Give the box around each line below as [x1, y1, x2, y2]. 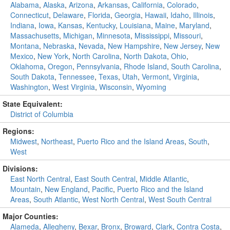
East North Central [10, 174, 70, 184]
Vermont [142, 71, 169, 82]
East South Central [74, 174, 136, 184]
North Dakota [124, 51, 167, 61]
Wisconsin [99, 82, 132, 92]
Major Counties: [3, 211, 59, 221]
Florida [88, 10, 110, 20]
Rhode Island [124, 61, 167, 71]
